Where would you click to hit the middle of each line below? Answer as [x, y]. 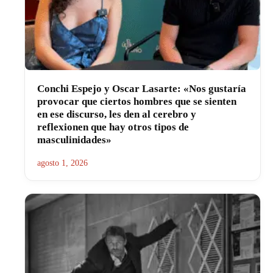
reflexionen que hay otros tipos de [113, 127]
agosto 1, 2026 [62, 163]
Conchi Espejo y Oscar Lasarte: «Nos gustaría [142, 88]
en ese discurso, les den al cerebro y [117, 114]
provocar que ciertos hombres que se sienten [137, 101]
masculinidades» [74, 140]
